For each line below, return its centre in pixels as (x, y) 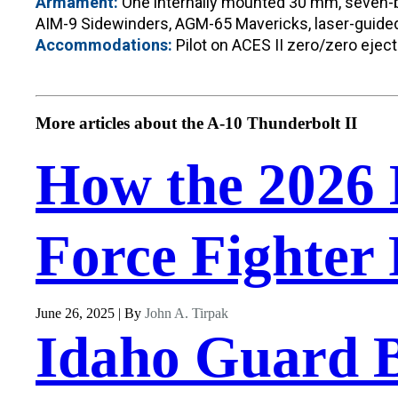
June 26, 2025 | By (90, 314)
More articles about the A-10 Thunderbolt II (196, 123)
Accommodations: (104, 44)
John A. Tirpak (187, 314)
